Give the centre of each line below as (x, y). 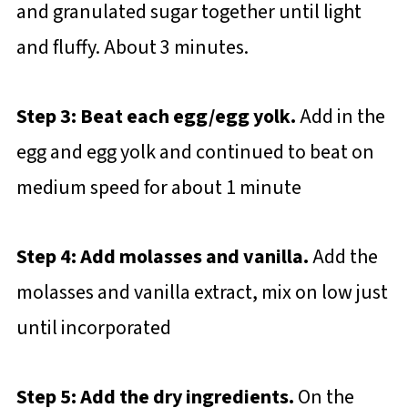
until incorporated (93, 328)
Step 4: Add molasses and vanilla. (164, 257)
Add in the (342, 117)
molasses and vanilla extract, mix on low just (202, 293)
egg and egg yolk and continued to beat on (195, 153)
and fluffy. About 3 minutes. (132, 48)
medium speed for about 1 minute (158, 188)
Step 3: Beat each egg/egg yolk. (158, 117)
